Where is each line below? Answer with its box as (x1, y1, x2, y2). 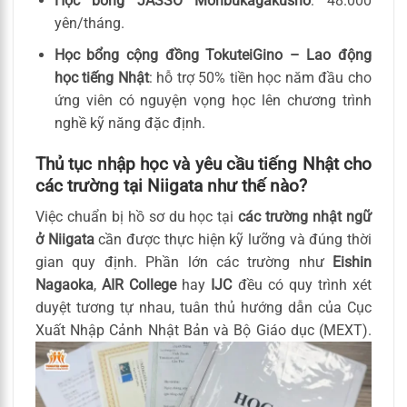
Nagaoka (35, 276, 94, 294)
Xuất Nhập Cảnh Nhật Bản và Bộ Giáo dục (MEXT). (35, 322, 372, 340)
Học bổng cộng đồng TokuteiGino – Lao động (54, 45, 372, 64)
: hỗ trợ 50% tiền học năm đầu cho (148, 68, 372, 86)
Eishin (333, 253, 372, 272)
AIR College (102, 276, 177, 294)
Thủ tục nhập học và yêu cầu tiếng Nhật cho (35, 153, 372, 174)
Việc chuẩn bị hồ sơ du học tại (35, 208, 239, 226)
